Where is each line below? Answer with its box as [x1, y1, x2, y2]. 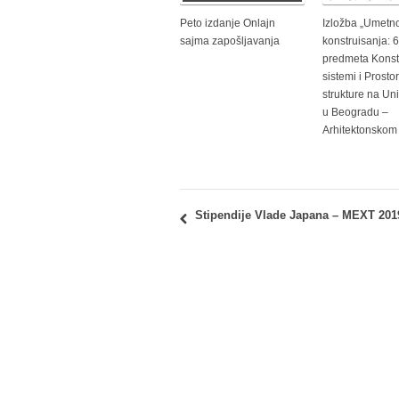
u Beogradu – [322, 106, 388, 119]
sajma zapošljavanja [180, 35, 280, 48]
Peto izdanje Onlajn [180, 17, 275, 30]
